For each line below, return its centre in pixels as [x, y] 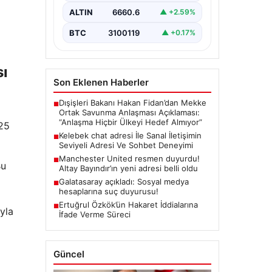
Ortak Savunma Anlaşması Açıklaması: [129, 112]
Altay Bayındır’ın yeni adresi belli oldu [128, 168]
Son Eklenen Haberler [101, 82]
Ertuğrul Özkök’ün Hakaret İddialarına [128, 204]
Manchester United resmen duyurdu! [129, 158]
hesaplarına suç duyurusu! [108, 191]
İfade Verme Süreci [94, 214]
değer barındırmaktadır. [111, 6]
